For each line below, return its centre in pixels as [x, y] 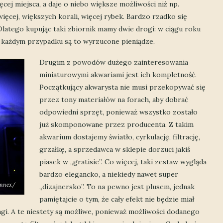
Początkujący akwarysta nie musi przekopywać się [122, 87]
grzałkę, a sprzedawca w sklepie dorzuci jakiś [115, 149]
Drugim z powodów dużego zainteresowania [114, 62]
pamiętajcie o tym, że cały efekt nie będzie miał [117, 199]
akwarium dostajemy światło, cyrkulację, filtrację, [120, 137]
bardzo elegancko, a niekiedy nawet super [109, 174]
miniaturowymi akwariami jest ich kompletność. [118, 74]
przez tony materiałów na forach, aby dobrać [114, 99]
